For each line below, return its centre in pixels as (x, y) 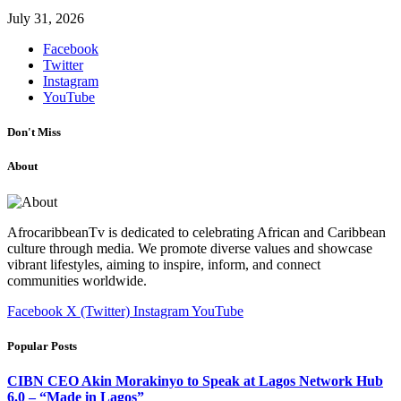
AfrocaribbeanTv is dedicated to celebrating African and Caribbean (196, 232)
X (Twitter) (98, 311)
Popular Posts (42, 346)
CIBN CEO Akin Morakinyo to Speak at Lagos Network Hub (195, 381)
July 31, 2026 (46, 19)
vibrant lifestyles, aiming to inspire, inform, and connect (164, 264)
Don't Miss (34, 132)
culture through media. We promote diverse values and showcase (190, 248)
